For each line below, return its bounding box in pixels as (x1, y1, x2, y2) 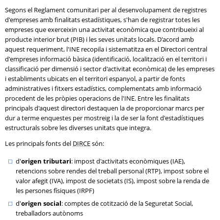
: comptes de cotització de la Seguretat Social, (61, 199, 193, 208)
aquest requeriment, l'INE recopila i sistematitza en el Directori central (5, 45, 207, 54)
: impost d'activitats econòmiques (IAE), (71, 157, 185, 165)
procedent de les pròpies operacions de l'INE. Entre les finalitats (5, 94, 190, 103)
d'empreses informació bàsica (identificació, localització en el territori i (5, 55, 207, 63)
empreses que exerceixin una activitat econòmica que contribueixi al (5, 25, 204, 34)
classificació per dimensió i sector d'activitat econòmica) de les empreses (5, 64, 215, 73)
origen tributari (21, 157, 71, 165)
